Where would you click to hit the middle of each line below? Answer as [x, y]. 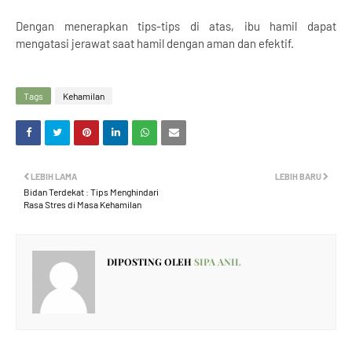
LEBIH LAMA [54, 177]
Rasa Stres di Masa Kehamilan [82, 205]
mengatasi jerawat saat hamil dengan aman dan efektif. [155, 44]
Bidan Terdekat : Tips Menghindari [91, 192]
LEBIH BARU [298, 177]
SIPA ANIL [216, 262]
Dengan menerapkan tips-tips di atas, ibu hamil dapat [176, 26]
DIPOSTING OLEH [149, 262]
